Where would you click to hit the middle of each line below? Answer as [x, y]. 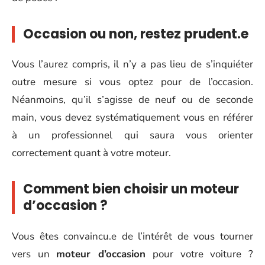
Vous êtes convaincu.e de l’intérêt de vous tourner [132, 236]
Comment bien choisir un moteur [131, 189]
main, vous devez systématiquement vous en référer [132, 117]
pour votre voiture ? [200, 254]
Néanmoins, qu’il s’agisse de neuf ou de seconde [132, 100]
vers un [34, 254]
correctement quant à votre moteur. [91, 153]
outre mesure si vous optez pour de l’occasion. [132, 82]
